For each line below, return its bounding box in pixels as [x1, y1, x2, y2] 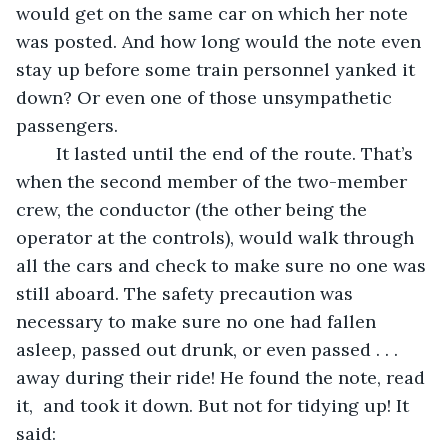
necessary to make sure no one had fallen [16, 309, 381, 333]
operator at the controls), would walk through [16, 225, 419, 249]
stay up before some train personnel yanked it [16, 57, 420, 81]
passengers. [16, 113, 123, 137]
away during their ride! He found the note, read [16, 365, 430, 389]
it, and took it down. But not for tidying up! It [16, 393, 414, 417]
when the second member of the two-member [16, 169, 412, 193]
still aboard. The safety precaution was [16, 281, 358, 305]
